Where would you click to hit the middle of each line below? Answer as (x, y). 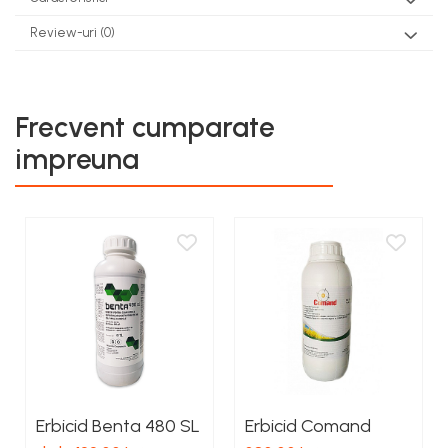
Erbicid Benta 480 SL (118, 426)
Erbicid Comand (308, 426)
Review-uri (65, 33)
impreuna (77, 159)
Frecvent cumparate (145, 127)
